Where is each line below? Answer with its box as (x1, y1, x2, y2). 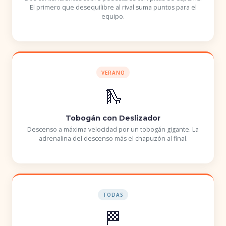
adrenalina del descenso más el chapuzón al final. (38, 134, 188, 143)
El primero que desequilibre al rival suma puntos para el (29, 3, 197, 12)
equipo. (101, 12, 125, 21)
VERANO (101, 69, 125, 76)
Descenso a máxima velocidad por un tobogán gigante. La (27, 125, 199, 134)
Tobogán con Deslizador (66, 114, 160, 123)
